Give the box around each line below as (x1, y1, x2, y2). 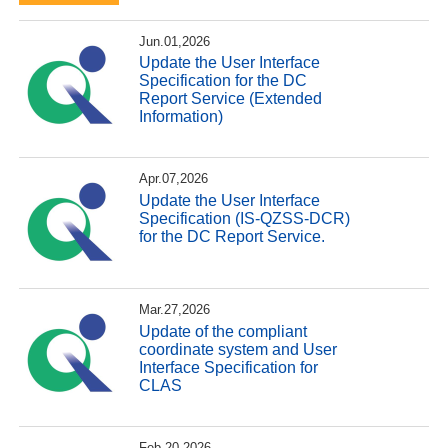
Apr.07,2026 (139, 171, 209, 187)
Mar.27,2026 (139, 302, 211, 318)
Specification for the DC (139, 72, 308, 90)
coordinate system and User (139, 340, 338, 358)
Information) (139, 108, 224, 126)
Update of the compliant (139, 322, 308, 340)
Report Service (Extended (139, 90, 323, 108)
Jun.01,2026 (139, 33, 211, 49)
